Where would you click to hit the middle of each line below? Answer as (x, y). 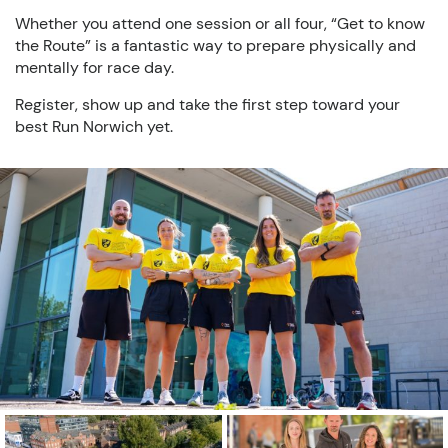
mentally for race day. (94, 67)
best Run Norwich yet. (94, 126)
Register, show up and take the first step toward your (207, 104)
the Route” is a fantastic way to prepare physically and (215, 45)
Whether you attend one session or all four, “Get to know (220, 23)
